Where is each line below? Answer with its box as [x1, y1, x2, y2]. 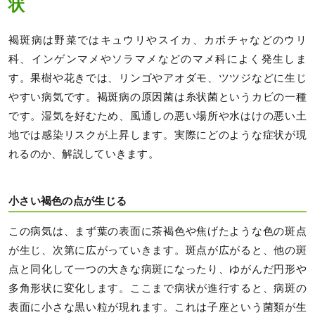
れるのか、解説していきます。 [8, 148, 159, 160]
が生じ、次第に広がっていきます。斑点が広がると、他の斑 [8, 245, 307, 257]
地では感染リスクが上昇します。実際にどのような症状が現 [8, 129, 307, 141]
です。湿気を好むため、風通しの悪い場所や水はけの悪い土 [8, 110, 307, 122]
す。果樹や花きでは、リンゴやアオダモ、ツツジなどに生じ [8, 72, 307, 84]
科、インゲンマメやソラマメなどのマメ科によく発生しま [8, 53, 307, 65]
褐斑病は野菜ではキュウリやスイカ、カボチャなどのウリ [8, 34, 307, 46]
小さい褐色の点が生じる [8, 195, 127, 207]
